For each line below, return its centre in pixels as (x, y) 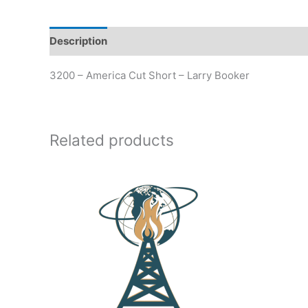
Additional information (177, 41)
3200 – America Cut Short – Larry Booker (150, 75)
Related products (112, 140)
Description (78, 41)
